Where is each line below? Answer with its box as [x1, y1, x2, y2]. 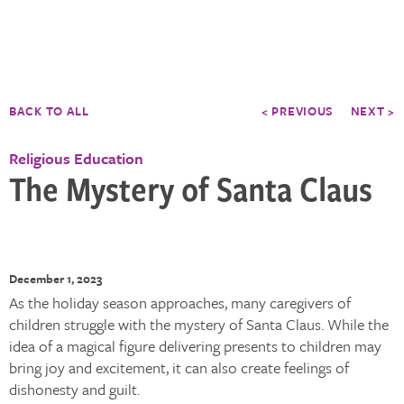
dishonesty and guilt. [9, 378, 140, 400]
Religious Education [9, 147, 143, 170]
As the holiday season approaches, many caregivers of [9, 291, 351, 314]
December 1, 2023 [9, 270, 102, 288]
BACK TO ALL [9, 102, 89, 120]
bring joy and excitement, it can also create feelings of [9, 356, 349, 379]
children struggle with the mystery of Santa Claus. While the [9, 313, 389, 335]
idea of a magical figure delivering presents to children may [9, 335, 381, 357]
